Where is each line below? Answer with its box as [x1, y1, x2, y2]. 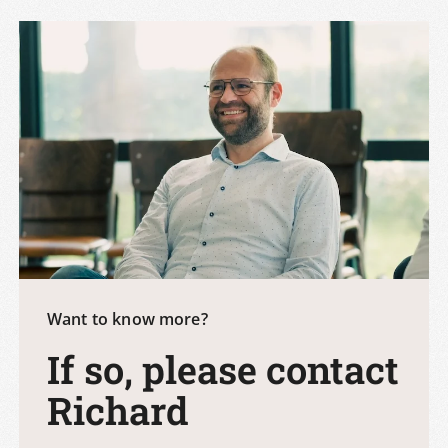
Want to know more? [47, 307, 208, 330]
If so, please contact [47, 343, 399, 394]
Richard [47, 384, 189, 435]
